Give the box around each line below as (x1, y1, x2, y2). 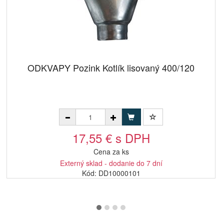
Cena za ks (93, 146, 129, 156)
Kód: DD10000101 (81, 168, 140, 178)
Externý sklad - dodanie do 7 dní (59, 158, 162, 168)
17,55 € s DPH (72, 129, 150, 146)
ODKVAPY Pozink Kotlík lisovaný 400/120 (27, 61, 194, 74)
